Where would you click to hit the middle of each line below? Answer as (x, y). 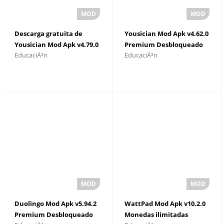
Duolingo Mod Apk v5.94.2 (55, 203)
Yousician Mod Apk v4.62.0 (166, 33)
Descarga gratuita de (48, 33)
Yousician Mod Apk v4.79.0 (56, 44)
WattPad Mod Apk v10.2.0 (165, 203)
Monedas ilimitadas (156, 214)
